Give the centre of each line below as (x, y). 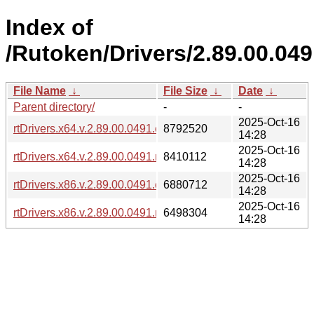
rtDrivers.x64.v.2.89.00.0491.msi (93, 156)
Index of (49, 28)
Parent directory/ (54, 107)
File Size (185, 90)
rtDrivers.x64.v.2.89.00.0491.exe (93, 128)
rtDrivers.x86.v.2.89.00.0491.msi (93, 212)
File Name (40, 90)
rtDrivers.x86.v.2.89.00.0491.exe (93, 184)
